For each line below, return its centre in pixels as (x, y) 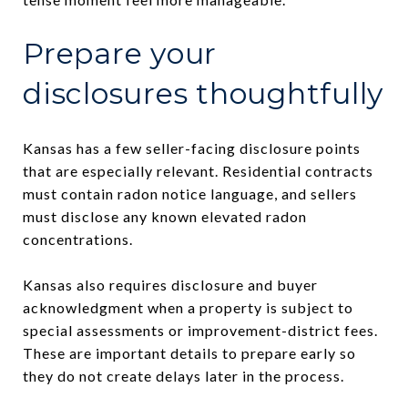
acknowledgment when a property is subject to (188, 307)
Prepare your (120, 53)
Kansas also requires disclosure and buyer (170, 284)
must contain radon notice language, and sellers (190, 193)
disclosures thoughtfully (203, 93)
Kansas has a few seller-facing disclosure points (192, 148)
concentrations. (78, 239)
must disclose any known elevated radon (165, 216)
